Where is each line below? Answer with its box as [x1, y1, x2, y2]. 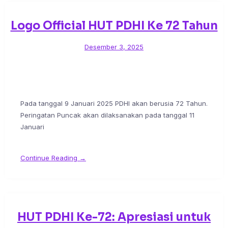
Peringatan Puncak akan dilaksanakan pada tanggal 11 [20, 111, 194, 120]
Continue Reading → [20, 154, 86, 162]
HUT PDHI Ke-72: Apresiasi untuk [17, 210, 211, 224]
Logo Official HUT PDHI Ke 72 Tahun [10, 19, 218, 33]
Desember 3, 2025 [84, 43, 144, 51]
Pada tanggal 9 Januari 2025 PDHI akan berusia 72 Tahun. [20, 99, 208, 108]
